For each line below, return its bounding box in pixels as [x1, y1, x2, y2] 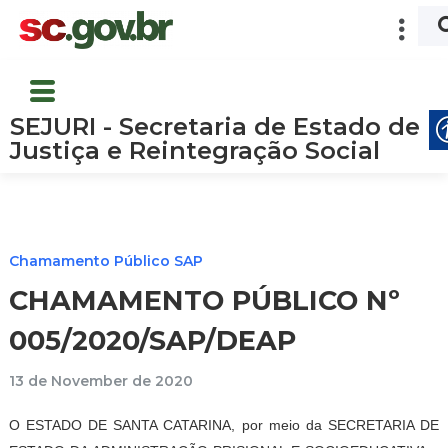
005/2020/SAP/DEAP [9, 324, 296, 358]
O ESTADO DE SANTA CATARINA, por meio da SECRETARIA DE [9, 416, 439, 433]
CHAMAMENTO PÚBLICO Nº [9, 284, 400, 318]
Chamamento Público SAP [9, 251, 203, 270]
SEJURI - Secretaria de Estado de [10, 111, 420, 141]
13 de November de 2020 [9, 371, 193, 390]
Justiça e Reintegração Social [10, 135, 380, 165]
